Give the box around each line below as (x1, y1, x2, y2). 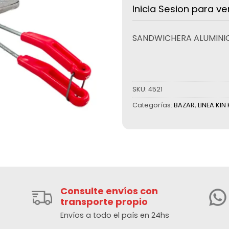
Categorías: (132, 100, 174, 109)
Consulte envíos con (60, 185, 158, 197)
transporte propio (60, 195, 148, 208)
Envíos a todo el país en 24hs (60, 210, 170, 220)
